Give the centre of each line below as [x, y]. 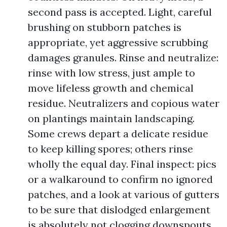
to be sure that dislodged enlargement [119, 210]
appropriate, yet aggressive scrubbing [118, 42]
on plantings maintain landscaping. [111, 118]
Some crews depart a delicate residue [118, 134]
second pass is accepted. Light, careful [120, 12]
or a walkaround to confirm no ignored [120, 179]
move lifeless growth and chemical [111, 88]
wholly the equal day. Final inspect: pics [122, 164]
